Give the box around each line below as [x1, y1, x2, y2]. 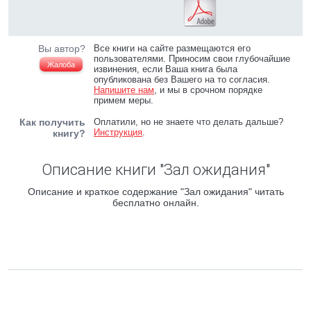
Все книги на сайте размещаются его [94, 43, 251, 53]
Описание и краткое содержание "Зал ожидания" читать [27, 186, 284, 197]
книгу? [53, 128, 85, 139]
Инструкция [94, 127, 143, 137]
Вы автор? [38, 43, 85, 54]
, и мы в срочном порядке [154, 85, 263, 95]
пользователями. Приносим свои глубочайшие [94, 53, 291, 64]
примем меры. [94, 95, 154, 106]
